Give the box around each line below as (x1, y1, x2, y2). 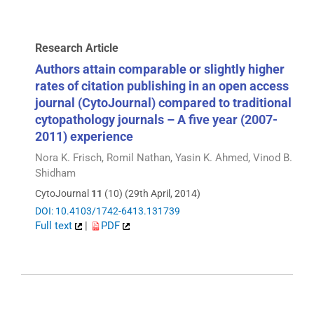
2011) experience (35, 129, 133, 144)
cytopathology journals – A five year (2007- (35, 112, 278, 128)
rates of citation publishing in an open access (35, 78, 289, 94)
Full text (35, 219, 75, 232)
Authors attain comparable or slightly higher (35, 62, 285, 77)
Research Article (35, 41, 118, 55)
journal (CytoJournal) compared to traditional (35, 95, 292, 111)
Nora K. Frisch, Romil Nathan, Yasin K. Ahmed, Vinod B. (35, 151, 292, 165)
